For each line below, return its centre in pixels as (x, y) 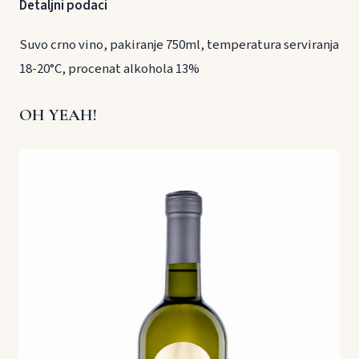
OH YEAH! (58, 115)
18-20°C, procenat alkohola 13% (109, 69)
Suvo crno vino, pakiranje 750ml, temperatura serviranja (179, 44)
